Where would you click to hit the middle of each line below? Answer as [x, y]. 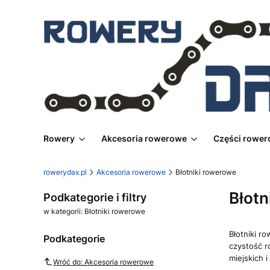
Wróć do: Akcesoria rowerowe [103, 262]
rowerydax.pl [65, 172]
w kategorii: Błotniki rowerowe [94, 212]
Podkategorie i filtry [95, 198]
